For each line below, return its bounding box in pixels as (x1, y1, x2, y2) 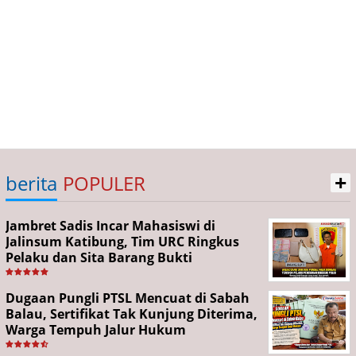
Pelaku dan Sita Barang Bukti (6, 249, 192, 266)
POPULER (63, 170, 145, 196)
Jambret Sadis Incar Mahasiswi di (6, 217, 215, 234)
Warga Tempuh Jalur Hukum (6, 321, 186, 339)
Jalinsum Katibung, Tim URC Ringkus (6, 233, 239, 250)
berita (6, 170, 57, 196)
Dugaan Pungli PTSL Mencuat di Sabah (6, 289, 250, 307)
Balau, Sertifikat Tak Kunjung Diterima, (6, 305, 257, 323)
